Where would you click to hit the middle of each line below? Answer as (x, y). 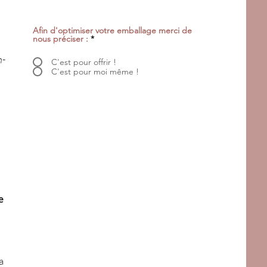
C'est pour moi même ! (95, 71)
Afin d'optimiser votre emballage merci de (112, 30)
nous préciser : (60, 38)
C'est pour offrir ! (84, 62)
